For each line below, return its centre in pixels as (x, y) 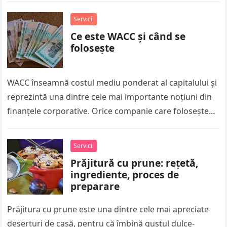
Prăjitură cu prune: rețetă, (135, 163)
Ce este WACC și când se (128, 36)
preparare (95, 186)
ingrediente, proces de (125, 175)
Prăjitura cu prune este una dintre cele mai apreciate (108, 209)
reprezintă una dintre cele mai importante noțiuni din (110, 97)
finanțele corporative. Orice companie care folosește (108, 111)
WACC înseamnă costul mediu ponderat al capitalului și (112, 83)
